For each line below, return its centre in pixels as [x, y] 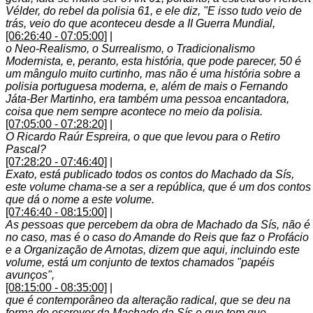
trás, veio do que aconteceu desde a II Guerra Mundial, [140, 23]
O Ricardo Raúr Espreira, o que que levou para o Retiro [143, 137]
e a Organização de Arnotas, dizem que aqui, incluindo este [153, 250]
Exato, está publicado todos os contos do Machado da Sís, [150, 174]
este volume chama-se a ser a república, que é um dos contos [158, 187]
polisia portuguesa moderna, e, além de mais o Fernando [147, 86]
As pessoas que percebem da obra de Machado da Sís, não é [158, 225]
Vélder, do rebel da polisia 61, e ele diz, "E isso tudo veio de [154, 11]
